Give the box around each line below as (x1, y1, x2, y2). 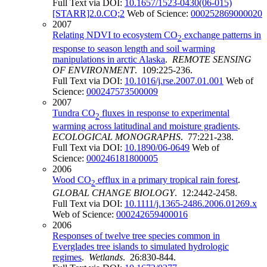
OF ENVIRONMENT (52, 64, 135, 75)
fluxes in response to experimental (100, 107, 229, 118)
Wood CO (52, 174, 91, 185)
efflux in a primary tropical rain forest (95, 174, 238, 185)
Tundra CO (52, 107, 95, 118)
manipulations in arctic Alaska (52, 54, 165, 64)
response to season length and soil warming (52, 43, 215, 54)
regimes (52, 252, 82, 262)
